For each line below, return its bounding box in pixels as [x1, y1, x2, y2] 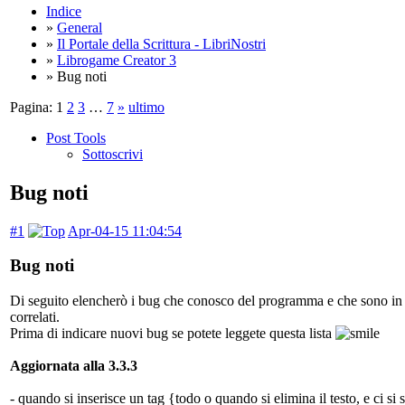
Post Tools [46, 129, 106, 146]
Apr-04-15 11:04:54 [68, 222, 182, 239]
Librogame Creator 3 [57, 52, 176, 68]
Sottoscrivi [82, 146, 143, 162]
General [57, 19, 102, 35]
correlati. [10, 309, 60, 325]
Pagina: [10, 99, 52, 115]
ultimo [128, 99, 165, 115]
